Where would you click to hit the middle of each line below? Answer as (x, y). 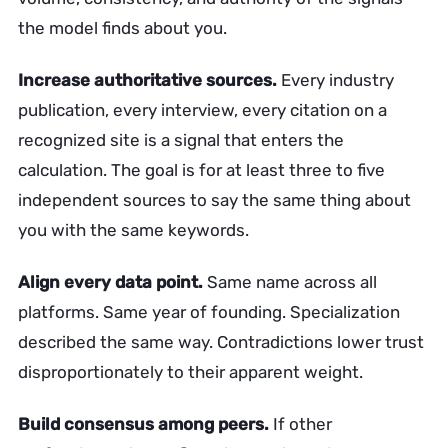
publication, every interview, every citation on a (202, 110)
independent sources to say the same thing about (214, 200)
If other (300, 424)
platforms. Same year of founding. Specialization (209, 312)
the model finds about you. (122, 28)
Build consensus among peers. (143, 424)
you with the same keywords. (133, 230)
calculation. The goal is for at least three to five (201, 170)
